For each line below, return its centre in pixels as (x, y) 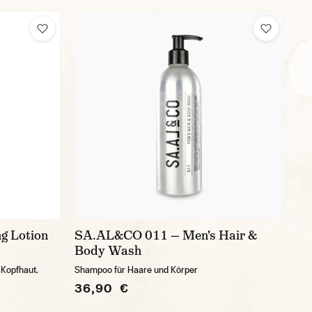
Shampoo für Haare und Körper (136, 270)
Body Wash (108, 251)
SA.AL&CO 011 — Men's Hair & (166, 235)
